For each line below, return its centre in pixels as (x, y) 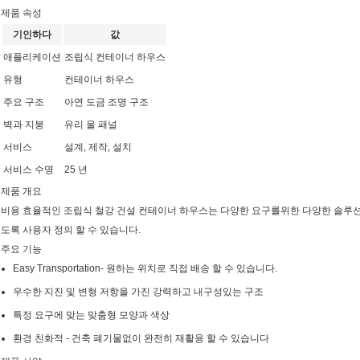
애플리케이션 (32, 57)
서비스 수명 (29, 170)
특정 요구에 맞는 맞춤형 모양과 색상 (91, 315)
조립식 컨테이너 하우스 (115, 57)
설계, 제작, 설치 (98, 147)
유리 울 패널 (91, 125)
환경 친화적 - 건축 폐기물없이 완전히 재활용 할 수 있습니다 (141, 339)
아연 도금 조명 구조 (106, 102)
